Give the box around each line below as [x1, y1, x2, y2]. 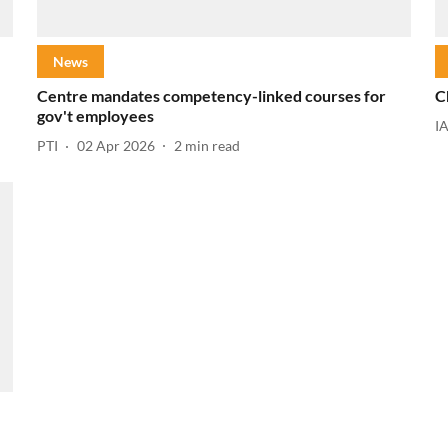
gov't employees [36, 105, 154, 125]
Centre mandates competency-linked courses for [36, 85, 386, 105]
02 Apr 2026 [76, 137, 155, 155]
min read [184, 137, 240, 155]
